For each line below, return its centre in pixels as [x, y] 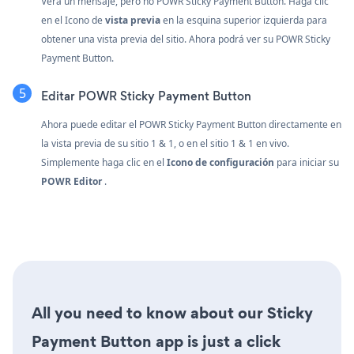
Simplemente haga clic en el [104, 163]
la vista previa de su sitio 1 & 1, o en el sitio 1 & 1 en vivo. [165, 144]
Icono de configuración [220, 163]
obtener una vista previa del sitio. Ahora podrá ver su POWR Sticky [186, 40]
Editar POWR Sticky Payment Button [146, 96]
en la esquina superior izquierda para [244, 21]
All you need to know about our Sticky [172, 313]
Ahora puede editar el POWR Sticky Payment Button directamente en [191, 125]
